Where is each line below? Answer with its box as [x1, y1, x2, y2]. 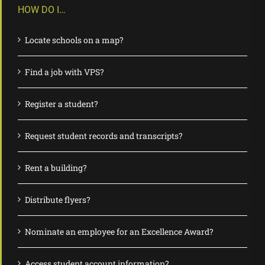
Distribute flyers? [25, 194, 91, 206]
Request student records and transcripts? [25, 130, 183, 142]
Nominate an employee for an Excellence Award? [25, 226, 214, 238]
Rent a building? [25, 162, 87, 174]
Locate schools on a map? [25, 34, 124, 46]
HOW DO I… [18, 4, 66, 16]
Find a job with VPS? [25, 66, 104, 78]
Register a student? [25, 98, 98, 110]
